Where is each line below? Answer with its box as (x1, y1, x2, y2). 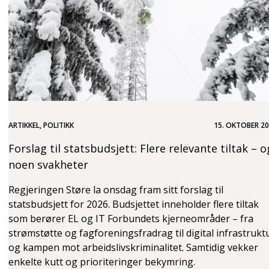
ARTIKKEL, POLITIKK (8, 119, 74, 130)
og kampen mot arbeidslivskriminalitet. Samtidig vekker (8, 240, 258, 254)
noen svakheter (8, 157, 88, 172)
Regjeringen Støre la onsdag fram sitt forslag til (8, 183, 223, 196)
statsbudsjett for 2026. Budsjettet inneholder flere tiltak (8, 197, 259, 211)
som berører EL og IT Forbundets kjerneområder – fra (8, 211, 253, 225)
